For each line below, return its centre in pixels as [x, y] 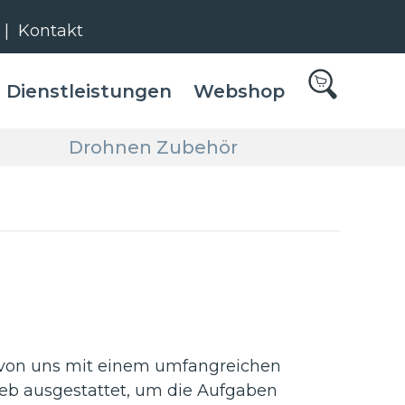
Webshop [240, 92]
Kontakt [51, 31]
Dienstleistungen [89, 92]
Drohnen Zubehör [153, 148]
